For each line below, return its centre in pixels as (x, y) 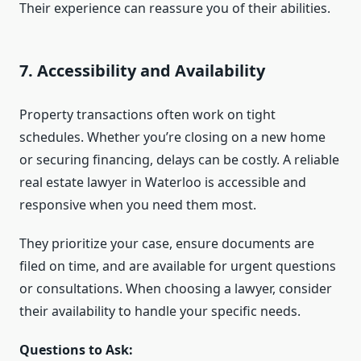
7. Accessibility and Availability (142, 71)
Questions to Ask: (76, 350)
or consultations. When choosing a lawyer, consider (176, 289)
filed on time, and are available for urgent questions (178, 266)
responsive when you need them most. (138, 205)
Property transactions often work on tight (147, 115)
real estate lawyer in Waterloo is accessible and (163, 183)
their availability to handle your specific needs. (160, 311)
